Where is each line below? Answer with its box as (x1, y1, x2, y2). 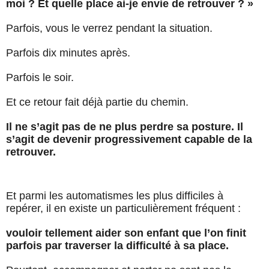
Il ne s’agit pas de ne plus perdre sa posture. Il (6, 121, 243, 133)
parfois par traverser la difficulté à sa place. (6, 240, 229, 252)
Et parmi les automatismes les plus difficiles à (6, 190, 223, 202)
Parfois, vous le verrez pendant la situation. (6, 22, 213, 35)
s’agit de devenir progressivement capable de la (6, 133, 252, 146)
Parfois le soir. (6, 71, 74, 84)
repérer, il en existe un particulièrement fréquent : (6, 202, 241, 215)
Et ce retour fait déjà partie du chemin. (6, 96, 189, 109)
